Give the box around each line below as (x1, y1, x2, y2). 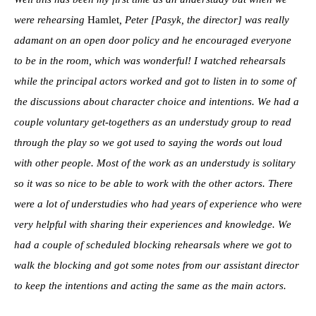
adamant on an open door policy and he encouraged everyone (14, 34, 291, 46)
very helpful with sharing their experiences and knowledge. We (14, 218, 291, 230)
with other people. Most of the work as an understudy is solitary (14, 157, 296, 169)
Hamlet (87, 13, 119, 25)
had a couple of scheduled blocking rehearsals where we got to (14, 238, 292, 250)
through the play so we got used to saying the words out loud (14, 136, 282, 148)
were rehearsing (14, 13, 87, 25)
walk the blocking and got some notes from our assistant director (14, 259, 299, 271)
